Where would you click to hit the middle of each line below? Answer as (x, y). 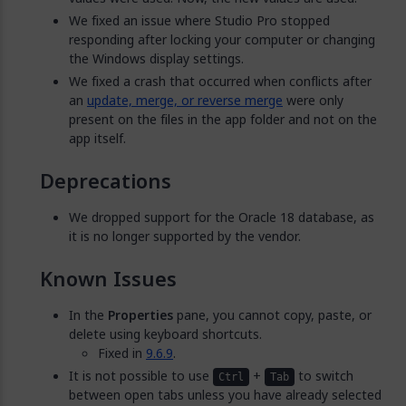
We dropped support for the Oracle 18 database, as (222, 217)
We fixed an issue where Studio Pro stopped (199, 20)
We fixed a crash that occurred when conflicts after (220, 81)
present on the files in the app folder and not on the (223, 119)
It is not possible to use (141, 376)
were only (313, 100)
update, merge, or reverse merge (185, 100)
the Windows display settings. (156, 58)
